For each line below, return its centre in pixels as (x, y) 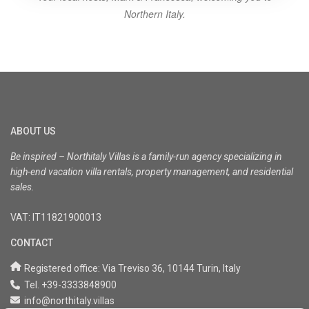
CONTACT (32, 242)
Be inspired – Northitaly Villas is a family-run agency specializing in (147, 156)
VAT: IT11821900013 (56, 217)
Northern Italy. (154, 13)
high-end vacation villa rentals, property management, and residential (152, 171)
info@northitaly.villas (70, 300)
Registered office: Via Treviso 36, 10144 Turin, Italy (133, 268)
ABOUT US (33, 131)
